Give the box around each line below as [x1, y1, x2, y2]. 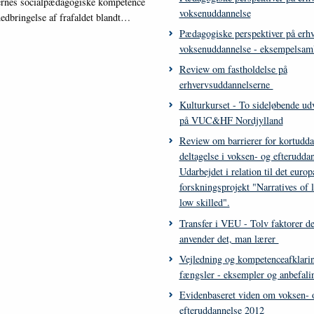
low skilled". [179, 196, 230, 210]
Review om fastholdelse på [179, 62, 287, 76]
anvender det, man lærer [179, 231, 279, 245]
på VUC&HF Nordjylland [179, 114, 283, 128]
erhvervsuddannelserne [179, 78, 273, 92]
